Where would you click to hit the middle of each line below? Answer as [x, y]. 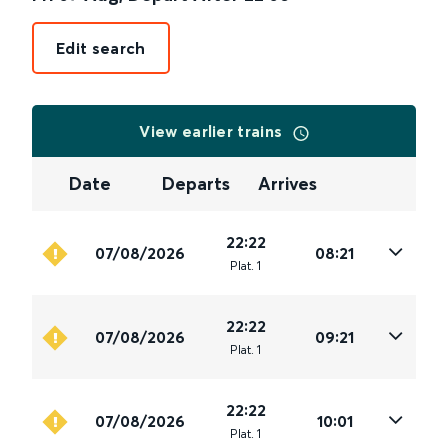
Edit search [101, 48]
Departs [196, 184]
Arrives [287, 184]
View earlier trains [213, 131]
